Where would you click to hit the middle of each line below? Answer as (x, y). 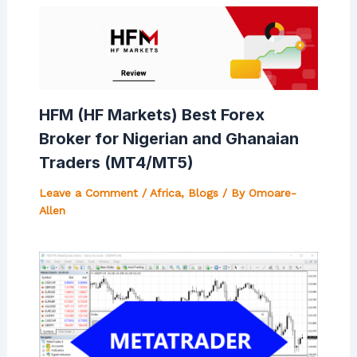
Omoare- (272, 193)
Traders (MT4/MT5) (116, 163)
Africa (165, 193)
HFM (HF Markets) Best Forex (151, 115)
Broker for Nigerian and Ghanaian (169, 139)
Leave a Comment (88, 193)
